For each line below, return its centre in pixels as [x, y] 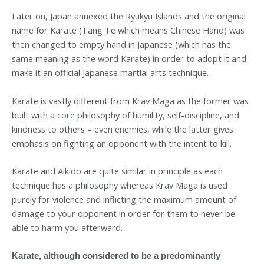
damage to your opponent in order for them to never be [123, 213]
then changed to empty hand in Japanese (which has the [121, 44]
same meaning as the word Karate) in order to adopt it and [129, 59]
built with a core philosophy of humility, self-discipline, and [126, 115]
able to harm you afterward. [67, 227]
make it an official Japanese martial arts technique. [110, 73]
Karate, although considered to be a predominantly [116, 256]
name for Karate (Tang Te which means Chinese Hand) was [128, 30]
